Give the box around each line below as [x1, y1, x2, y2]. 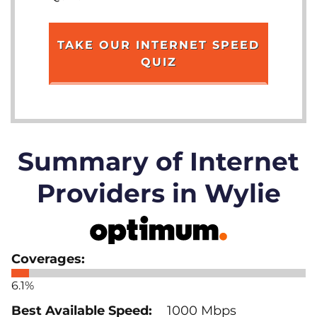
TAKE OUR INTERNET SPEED [57, 38, 260, 52]
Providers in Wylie [36, 177, 281, 209]
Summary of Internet [18, 145, 299, 177]
